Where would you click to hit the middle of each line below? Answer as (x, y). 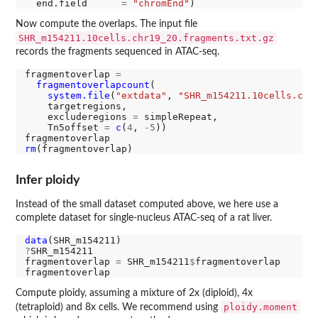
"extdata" (141, 95)
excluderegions (78, 116)
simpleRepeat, (178, 116)
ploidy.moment (261, 307)
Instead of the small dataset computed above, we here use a (147, 205)
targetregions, (76, 106)
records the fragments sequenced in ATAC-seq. (117, 51)
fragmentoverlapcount (93, 84)
